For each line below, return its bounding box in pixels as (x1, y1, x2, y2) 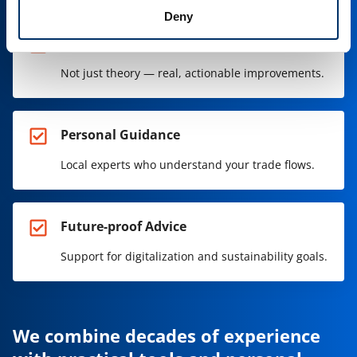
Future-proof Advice (61, 218, 186, 236)
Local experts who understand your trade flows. (61, 157, 315, 173)
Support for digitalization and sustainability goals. (61, 249, 328, 265)
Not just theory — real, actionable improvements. (61, 65, 324, 81)
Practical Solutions (61, 34, 180, 53)
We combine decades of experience (13, 324, 320, 348)
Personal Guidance (61, 126, 180, 144)
